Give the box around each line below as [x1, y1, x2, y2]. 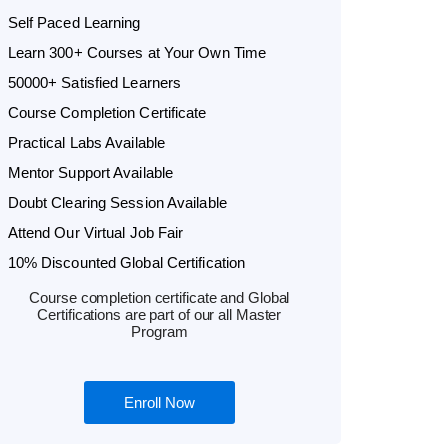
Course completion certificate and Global [29, 288, 290, 306]
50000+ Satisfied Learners [7, 73, 182, 91]
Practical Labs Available [7, 133, 166, 151]
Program [131, 322, 188, 340]
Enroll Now [123, 393, 195, 411]
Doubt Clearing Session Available [7, 193, 227, 211]
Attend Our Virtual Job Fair [7, 223, 184, 241]
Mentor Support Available [7, 163, 174, 181]
